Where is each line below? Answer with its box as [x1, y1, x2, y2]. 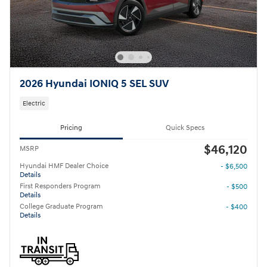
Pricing [60, 123, 82, 132]
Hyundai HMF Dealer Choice [20, 161, 108, 170]
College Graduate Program [20, 201, 103, 211]
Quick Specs [166, 123, 204, 132]
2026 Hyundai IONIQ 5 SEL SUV [20, 77, 169, 91]
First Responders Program [20, 181, 101, 191]
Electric [23, 100, 46, 108]
